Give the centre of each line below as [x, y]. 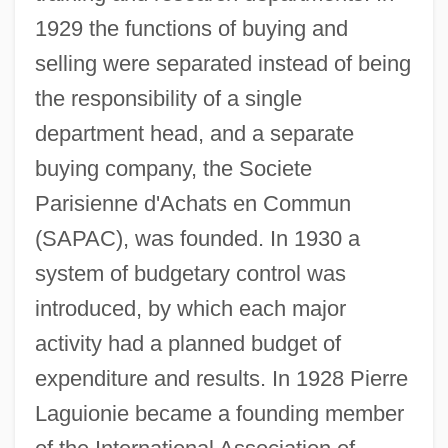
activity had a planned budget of [187, 343]
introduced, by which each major [190, 308]
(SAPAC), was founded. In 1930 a [197, 238]
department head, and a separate [194, 133]
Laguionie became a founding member [219, 413]
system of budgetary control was [190, 273]
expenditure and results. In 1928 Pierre [221, 378]
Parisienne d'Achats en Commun [192, 203]
